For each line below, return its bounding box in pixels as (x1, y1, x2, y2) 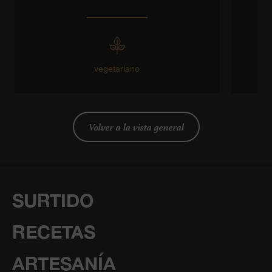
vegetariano (94, 64, 140, 74)
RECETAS (12, 221, 95, 243)
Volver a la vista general (88, 120, 184, 135)
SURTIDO (12, 189, 93, 212)
